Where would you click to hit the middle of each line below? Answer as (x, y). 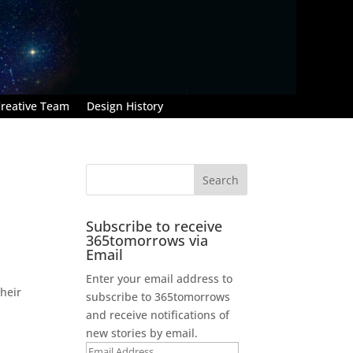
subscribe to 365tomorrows (158, 296)
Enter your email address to (160, 278)
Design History (125, 106)
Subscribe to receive (154, 226)
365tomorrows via (147, 240)
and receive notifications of (158, 314)
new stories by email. (142, 333)
